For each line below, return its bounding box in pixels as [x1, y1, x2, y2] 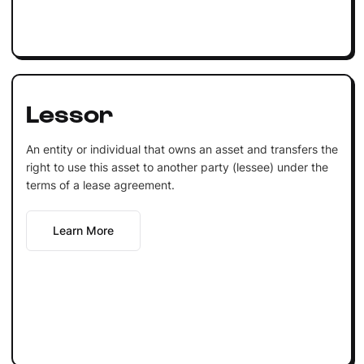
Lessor [25, 97, 113, 127]
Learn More [52, 223, 114, 237]
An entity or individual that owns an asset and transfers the [25, 141, 338, 156]
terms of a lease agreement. [25, 177, 175, 192]
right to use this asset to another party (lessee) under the [25, 159, 328, 174]
